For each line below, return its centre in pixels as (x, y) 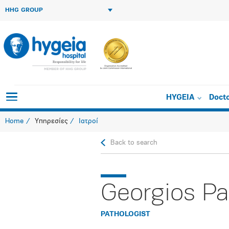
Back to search (134, 143)
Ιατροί (88, 121)
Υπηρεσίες (51, 121)
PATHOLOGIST (125, 214)
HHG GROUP (24, 10)
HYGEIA (180, 98)
